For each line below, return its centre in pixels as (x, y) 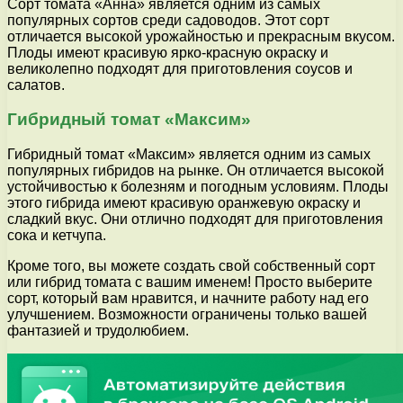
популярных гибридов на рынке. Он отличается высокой (196, 170)
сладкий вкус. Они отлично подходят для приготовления (195, 219)
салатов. (36, 85)
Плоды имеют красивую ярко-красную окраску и (168, 52)
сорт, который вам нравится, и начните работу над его (188, 298)
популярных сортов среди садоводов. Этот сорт (168, 20)
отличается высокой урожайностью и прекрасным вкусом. (201, 36)
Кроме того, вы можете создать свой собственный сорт (191, 265)
